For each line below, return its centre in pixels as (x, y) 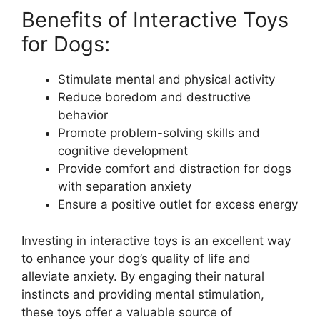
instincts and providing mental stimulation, (143, 294)
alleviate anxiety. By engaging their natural (143, 276)
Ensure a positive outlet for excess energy (178, 205)
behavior (83, 115)
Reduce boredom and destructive (154, 97)
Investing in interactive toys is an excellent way (156, 240)
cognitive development (123, 151)
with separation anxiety (125, 187)
